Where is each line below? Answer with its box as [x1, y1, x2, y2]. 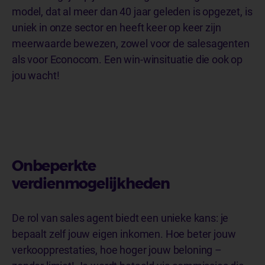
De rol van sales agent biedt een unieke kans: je [12, 212, 229, 224]
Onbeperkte [12, 157, 96, 174]
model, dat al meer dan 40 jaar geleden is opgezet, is [12, 5, 253, 18]
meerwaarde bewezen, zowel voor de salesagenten [12, 37, 250, 50]
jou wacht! [12, 69, 62, 82]
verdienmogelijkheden [12, 174, 173, 192]
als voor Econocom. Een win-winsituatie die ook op [12, 53, 243, 66]
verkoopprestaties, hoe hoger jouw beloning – [12, 244, 222, 256]
